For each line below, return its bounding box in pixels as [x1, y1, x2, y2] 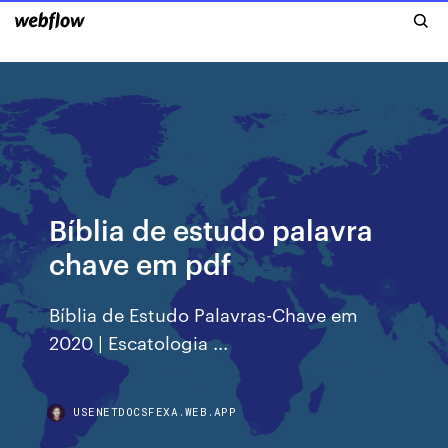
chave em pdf [49, 244, 232, 281]
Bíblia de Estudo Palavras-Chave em [49, 301, 359, 326]
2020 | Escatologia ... [49, 329, 229, 354]
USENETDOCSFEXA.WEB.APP [73, 404, 237, 419]
